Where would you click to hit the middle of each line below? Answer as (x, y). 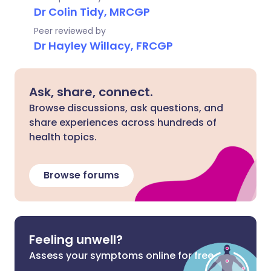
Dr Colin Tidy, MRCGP (92, 12)
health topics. (63, 137)
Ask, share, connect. (91, 92)
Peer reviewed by (70, 31)
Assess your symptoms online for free (121, 256)
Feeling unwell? (76, 240)
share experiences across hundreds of (123, 122)
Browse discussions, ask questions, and (126, 108)
